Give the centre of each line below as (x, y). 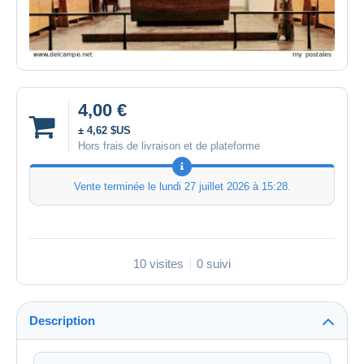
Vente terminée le (116, 187)
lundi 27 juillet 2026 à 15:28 (223, 187)
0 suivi (214, 264)
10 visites (158, 264)
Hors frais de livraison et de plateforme (169, 146)
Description (62, 321)
